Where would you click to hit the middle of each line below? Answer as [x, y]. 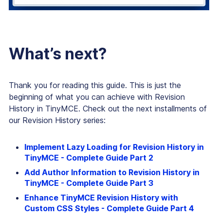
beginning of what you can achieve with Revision [97, 97]
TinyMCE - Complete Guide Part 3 [89, 183]
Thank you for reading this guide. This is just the [95, 85]
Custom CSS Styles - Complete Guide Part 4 [109, 208]
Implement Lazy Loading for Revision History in [114, 147]
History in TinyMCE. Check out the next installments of [108, 108]
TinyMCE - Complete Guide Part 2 [89, 157]
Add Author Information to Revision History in [112, 172]
